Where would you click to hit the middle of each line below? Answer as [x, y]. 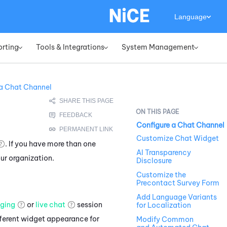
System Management [158, 47]
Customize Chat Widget [178, 139]
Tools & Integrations [70, 47]
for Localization [164, 205]
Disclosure [154, 161]
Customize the [161, 175]
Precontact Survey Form [178, 183]
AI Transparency [164, 153]
